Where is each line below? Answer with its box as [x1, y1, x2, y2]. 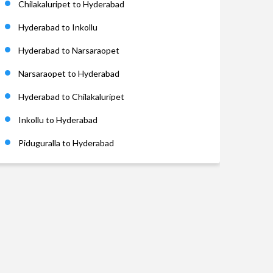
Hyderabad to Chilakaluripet [18, 91, 124, 102]
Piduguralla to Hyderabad [18, 138, 114, 148]
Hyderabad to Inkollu [18, 22, 97, 32]
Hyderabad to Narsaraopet [18, 45, 119, 55]
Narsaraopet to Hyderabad [18, 68, 119, 79]
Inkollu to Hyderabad [18, 115, 97, 125]
